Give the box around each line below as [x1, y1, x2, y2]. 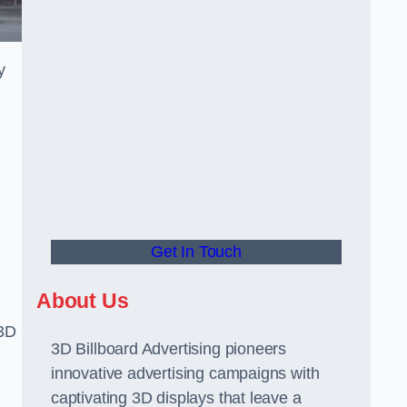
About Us [36, 289, 129, 313]
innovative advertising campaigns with [51, 364, 320, 382]
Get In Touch [151, 243, 242, 261]
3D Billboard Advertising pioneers [51, 340, 287, 358]
